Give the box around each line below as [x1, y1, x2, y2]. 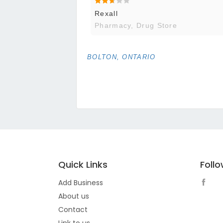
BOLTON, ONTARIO [87, 53, 156, 61]
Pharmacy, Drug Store [95, 21, 177, 30]
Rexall [95, 9, 118, 18]
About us [58, 191, 89, 202]
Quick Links [58, 158, 108, 171]
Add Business [58, 178, 103, 188]
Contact [58, 205, 88, 215]
